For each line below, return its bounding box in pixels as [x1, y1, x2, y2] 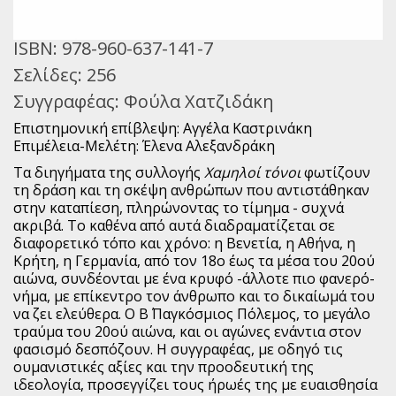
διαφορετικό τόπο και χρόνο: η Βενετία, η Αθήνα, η [13, 233, 355, 254]
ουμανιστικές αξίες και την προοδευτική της [13, 357, 314, 377]
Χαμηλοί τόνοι [204, 163, 301, 183]
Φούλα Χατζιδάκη [124, 89, 274, 114]
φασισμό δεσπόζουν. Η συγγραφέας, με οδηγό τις [13, 339, 343, 360]
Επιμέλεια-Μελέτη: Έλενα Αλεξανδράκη [13, 136, 275, 156]
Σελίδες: [13, 63, 87, 88]
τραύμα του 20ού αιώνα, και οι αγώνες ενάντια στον [13, 322, 362, 342]
